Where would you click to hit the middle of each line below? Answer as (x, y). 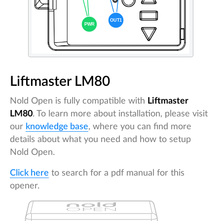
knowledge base (57, 127)
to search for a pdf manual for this (117, 173)
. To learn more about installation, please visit (120, 114)
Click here (29, 173)
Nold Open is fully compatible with (79, 101)
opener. (25, 186)
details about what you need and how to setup (100, 139)
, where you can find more (140, 127)
